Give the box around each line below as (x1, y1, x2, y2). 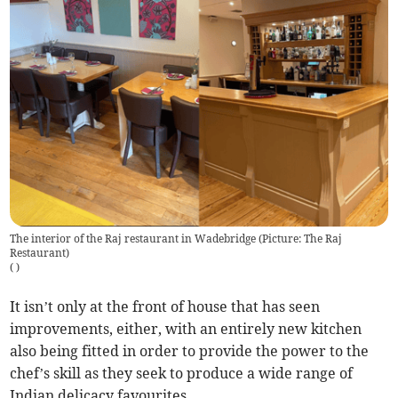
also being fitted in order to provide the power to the (10, 342, 370, 361)
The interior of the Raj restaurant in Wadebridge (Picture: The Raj (10, 232, 343, 246)
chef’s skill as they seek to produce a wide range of (10, 364, 354, 383)
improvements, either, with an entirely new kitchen (10, 320, 362, 338)
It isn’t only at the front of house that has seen (10, 298, 321, 316)
